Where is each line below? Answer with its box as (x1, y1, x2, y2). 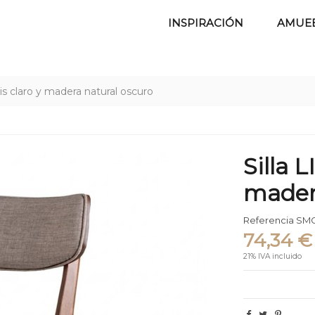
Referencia (243, 214, 295, 226)
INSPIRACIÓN (168, 15, 244, 30)
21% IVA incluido (243, 251, 302, 261)
